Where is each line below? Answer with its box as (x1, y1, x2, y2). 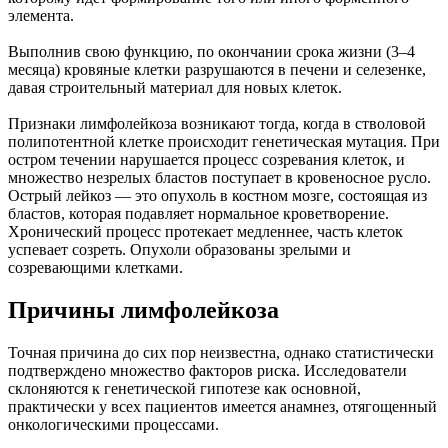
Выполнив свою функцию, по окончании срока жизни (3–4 (8, 43, 415, 61)
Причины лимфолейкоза (8, 297, 279, 324)
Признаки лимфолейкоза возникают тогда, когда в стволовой (8, 115, 426, 133)
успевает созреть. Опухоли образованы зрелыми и (8, 241, 351, 259)
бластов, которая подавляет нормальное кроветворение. (8, 205, 389, 223)
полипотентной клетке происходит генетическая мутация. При (8, 133, 440, 151)
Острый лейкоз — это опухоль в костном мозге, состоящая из (8, 187, 427, 205)
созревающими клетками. (8, 259, 183, 277)
